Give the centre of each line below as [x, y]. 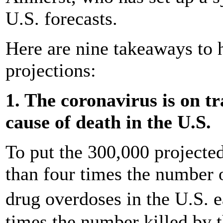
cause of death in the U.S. [108, 122]
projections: [51, 70]
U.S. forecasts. [61, 18]
